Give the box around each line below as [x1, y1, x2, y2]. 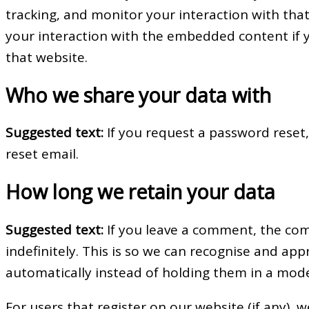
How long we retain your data [6, 178, 275, 205]
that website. [6, 48, 88, 67]
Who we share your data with [6, 81, 271, 108]
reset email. [6, 145, 79, 163]
